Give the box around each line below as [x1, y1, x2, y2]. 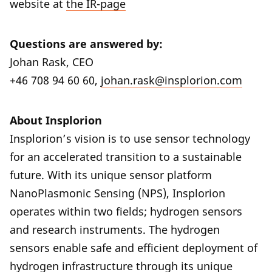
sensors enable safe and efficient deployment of [10, 240, 257, 255]
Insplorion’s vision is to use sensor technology [10, 131, 250, 146]
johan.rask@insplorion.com [101, 73, 242, 87]
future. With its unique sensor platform [10, 168, 212, 182]
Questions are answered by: [10, 36, 163, 51]
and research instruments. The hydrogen [10, 222, 220, 237]
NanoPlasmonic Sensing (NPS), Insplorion [10, 186, 225, 200]
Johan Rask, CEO [10, 55, 93, 69]
